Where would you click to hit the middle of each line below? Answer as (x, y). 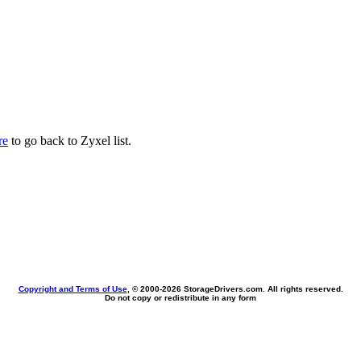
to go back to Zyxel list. (70, 141)
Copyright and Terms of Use (73, 289)
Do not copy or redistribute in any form (180, 298)
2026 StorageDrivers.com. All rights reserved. (252, 289)
